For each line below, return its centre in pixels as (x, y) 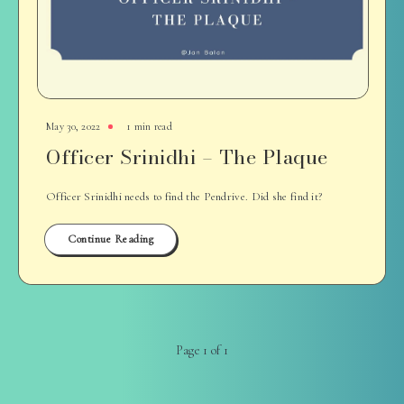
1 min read (149, 126)
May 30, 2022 (73, 126)
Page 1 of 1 (202, 350)
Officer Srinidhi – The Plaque (187, 157)
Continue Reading (110, 239)
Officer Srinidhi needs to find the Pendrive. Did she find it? (184, 197)
